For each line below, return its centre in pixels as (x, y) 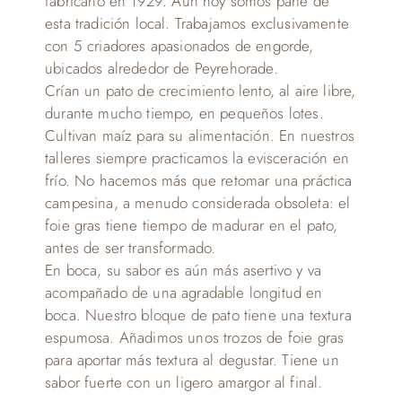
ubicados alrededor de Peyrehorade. (162, 68)
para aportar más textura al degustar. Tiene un (192, 359)
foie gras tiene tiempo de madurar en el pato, (192, 225)
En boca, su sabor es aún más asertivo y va (184, 270)
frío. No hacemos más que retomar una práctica (199, 180)
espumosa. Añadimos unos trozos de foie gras (195, 337)
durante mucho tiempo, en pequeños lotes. (184, 113)
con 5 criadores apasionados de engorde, (179, 45)
